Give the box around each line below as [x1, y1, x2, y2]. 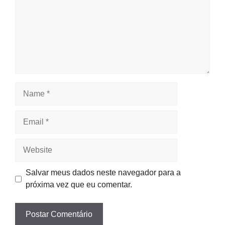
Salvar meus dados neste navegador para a [26, 168, 181, 177]
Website [15, 140, 44, 148]
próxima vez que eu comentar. [26, 180, 132, 189]
